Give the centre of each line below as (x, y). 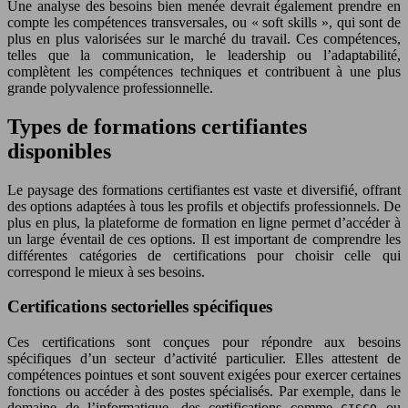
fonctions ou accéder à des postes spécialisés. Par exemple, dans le (204, 391)
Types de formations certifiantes (157, 126)
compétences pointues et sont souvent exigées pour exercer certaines (204, 374)
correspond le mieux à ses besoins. (106, 271)
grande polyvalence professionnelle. (110, 87)
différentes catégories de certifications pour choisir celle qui (204, 255)
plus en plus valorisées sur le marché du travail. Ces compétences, (204, 38)
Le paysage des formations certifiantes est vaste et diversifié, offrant (204, 189)
